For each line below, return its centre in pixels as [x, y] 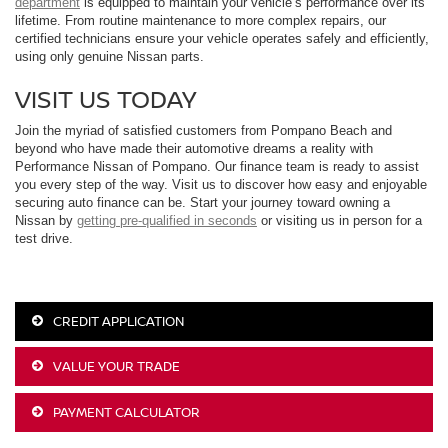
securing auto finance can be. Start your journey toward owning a [202, 202]
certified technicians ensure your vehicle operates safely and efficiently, [222, 38]
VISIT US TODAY [106, 98]
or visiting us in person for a [339, 220]
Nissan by [46, 220]
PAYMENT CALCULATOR [124, 411]
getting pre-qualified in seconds [167, 220]
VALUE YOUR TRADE [114, 366]
